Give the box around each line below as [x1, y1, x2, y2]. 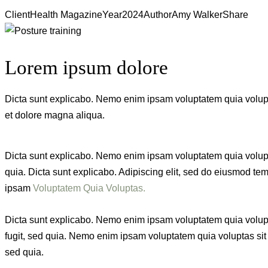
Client [5, 10, 30, 20]
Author [144, 10, 172, 20]
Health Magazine [30, 10, 102, 20]
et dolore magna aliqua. [5, 109, 105, 120]
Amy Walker [172, 10, 223, 20]
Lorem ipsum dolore [5, 57, 168, 79]
